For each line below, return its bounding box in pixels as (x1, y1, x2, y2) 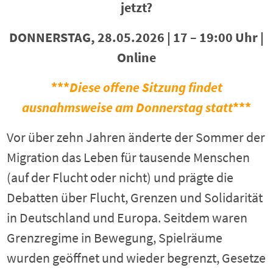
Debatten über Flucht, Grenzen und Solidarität (7, 189, 263, 206)
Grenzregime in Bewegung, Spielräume (7, 229, 223, 246)
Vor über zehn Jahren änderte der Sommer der (7, 129, 266, 146)
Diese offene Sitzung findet (69, 79, 222, 96)
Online (117, 49, 156, 66)
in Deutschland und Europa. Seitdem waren (7, 209, 248, 226)
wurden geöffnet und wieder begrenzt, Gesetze (7, 249, 266, 266)
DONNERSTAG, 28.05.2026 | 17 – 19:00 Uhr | (9, 29, 264, 46)
